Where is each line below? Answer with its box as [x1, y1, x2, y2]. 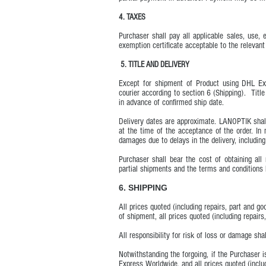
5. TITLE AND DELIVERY [119, 60, 189, 69]
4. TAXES [119, 12, 145, 22]
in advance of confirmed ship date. [119, 97, 224, 107]
